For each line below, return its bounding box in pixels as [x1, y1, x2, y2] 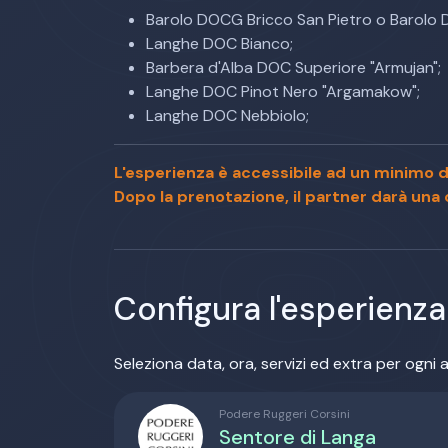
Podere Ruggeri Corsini [219, 405, 350, 422]
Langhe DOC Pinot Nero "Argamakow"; [146, 81, 420, 102]
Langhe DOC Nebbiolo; [146, 105, 309, 126]
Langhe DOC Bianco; [146, 33, 293, 54]
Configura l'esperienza [114, 288, 446, 330]
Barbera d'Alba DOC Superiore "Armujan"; [146, 57, 441, 78]
